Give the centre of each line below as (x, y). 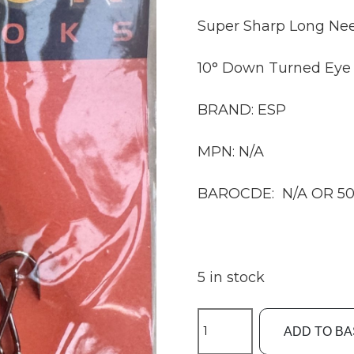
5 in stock (232, 277)
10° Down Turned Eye (275, 68)
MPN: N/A (231, 151)
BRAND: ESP (242, 109)
